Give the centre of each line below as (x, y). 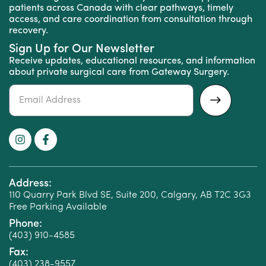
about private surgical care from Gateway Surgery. (119, 73)
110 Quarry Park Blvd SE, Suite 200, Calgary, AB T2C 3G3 (130, 196)
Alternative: (34, 124)
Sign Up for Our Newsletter (83, 50)
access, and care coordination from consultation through (131, 20)
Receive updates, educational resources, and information (132, 61)
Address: (30, 184)
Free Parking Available (58, 208)
